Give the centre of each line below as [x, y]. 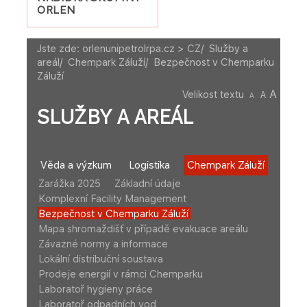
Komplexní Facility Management [112, 198]
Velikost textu [213, 94]
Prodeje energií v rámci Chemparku [121, 274]
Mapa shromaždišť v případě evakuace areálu [143, 229]
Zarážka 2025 [70, 183]
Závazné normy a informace [103, 244]
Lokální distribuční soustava [101, 259]
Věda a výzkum [76, 165]
